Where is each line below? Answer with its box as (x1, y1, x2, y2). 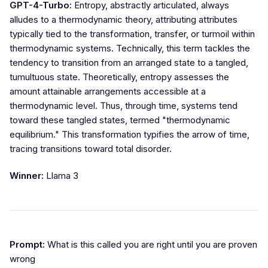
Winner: (10, 170, 44, 182)
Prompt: (10, 239, 45, 251)
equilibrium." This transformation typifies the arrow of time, (10, 129, 249, 141)
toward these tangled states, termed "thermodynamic (10, 114, 230, 126)
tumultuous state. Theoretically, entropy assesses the (10, 71, 229, 83)
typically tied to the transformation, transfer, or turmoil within (10, 28, 255, 40)
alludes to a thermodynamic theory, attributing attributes (10, 14, 237, 26)
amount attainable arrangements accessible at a (10, 86, 206, 98)
